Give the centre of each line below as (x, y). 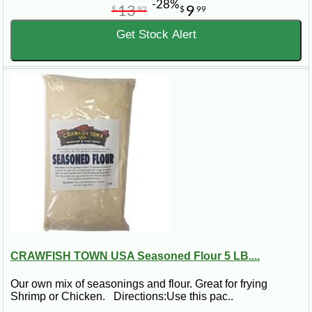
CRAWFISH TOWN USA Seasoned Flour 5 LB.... (135, 256)
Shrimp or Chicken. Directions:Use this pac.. (122, 296)
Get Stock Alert (156, 35)
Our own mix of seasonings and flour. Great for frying (139, 283)
